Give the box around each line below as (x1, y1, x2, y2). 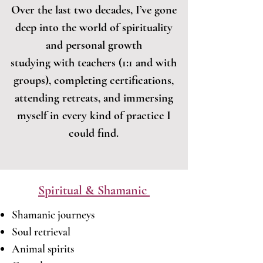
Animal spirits (12, 242, 74, 255)
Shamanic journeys (12, 208, 95, 221)
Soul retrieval (12, 225, 70, 238)
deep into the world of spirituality (15, 21, 173, 35)
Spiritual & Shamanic (38, 183, 150, 198)
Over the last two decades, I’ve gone (11, 3, 177, 17)
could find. (69, 126, 119, 140)
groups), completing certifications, (14, 73, 174, 87)
